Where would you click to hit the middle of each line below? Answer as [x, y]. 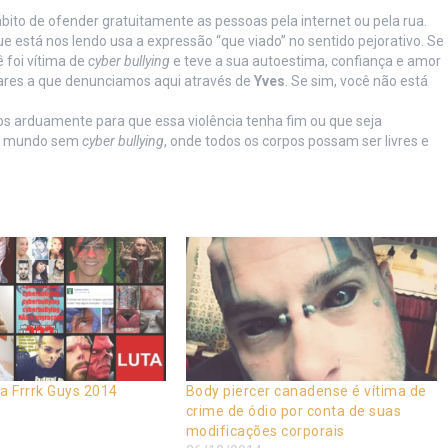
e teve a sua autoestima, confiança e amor [305, 61]
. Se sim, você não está [356, 81]
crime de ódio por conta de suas [293, 410]
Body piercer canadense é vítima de [306, 390]
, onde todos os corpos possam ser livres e [296, 141]
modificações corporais [265, 430]
